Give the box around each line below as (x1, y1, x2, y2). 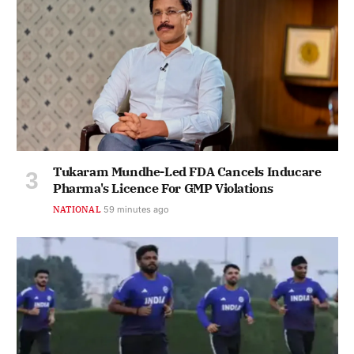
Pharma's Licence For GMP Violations (53, 179, 274, 196)
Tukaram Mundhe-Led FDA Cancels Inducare (53, 163, 322, 179)
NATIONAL (53, 203, 101, 215)
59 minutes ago (103, 203, 169, 215)
